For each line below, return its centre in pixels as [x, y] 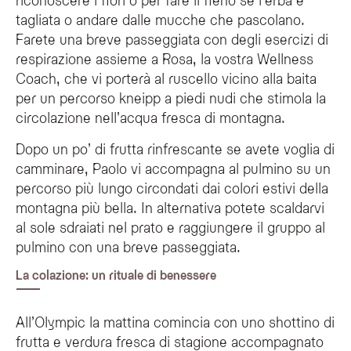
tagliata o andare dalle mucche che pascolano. [160, 19]
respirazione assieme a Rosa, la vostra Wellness [165, 58]
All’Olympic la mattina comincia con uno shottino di [175, 322]
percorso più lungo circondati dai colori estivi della [172, 187]
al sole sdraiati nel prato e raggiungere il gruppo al [170, 226]
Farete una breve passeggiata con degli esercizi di [172, 38]
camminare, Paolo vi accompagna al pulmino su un [173, 168]
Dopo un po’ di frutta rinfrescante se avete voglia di [175, 148]
